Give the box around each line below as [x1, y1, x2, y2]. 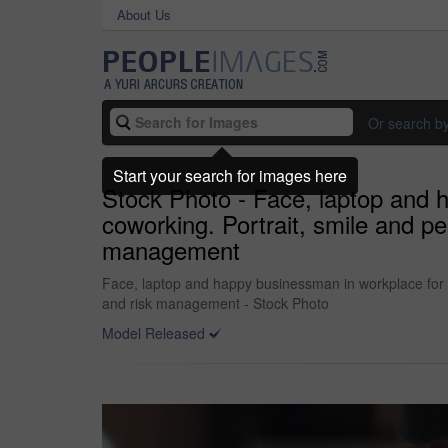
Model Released [102, 323, 205, 343]
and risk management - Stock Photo [102, 293, 329, 313]
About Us [117, 5, 171, 24]
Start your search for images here [113, 163, 347, 187]
